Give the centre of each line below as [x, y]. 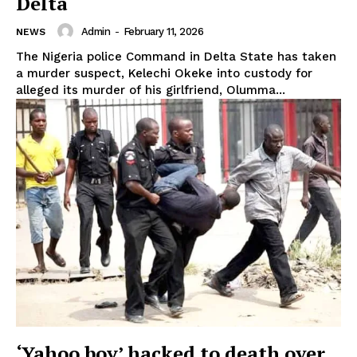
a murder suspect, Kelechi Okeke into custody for [164, 74]
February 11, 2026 [163, 31]
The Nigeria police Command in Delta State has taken [176, 57]
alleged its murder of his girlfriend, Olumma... [151, 90]
